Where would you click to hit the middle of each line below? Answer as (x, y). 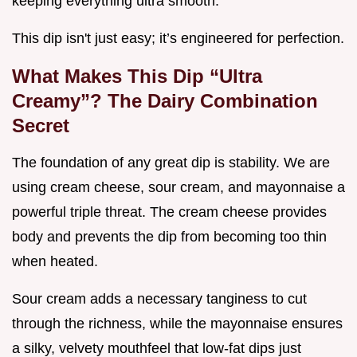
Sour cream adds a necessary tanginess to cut (159, 299)
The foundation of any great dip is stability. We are (171, 163)
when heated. (55, 262)
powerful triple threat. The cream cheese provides (169, 212)
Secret (41, 126)
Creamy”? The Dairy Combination (165, 101)
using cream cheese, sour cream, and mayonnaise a (178, 188)
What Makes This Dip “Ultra (137, 76)
